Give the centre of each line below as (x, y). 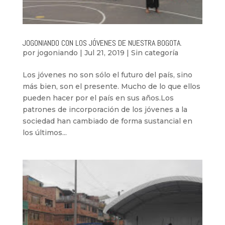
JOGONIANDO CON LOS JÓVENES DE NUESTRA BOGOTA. (102, 43)
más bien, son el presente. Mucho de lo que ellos (111, 86)
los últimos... (44, 132)
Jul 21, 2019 (104, 52)
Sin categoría (154, 52)
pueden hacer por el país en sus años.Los (98, 98)
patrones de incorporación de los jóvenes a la (105, 109)
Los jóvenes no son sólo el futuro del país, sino (107, 75)
